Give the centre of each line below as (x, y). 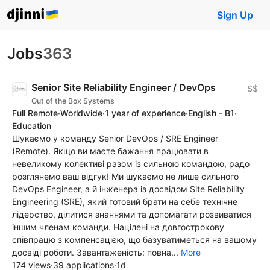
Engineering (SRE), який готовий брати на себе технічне (125, 202)
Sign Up (235, 15)
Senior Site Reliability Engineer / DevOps (124, 87)
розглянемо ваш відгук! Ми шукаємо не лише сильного (125, 176)
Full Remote (35, 113)
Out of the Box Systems (73, 101)
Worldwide (81, 113)
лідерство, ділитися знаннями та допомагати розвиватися (132, 214)
